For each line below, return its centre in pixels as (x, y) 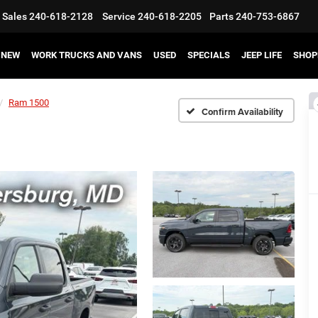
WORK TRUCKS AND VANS (87, 55)
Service (119, 16)
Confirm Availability (243, 111)
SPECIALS (209, 55)
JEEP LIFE (262, 55)
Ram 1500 (29, 103)
